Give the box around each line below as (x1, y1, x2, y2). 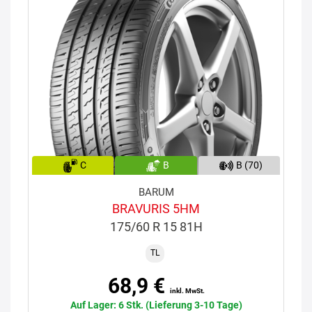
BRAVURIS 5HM (112, 201, 200, 216)
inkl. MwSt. (169, 286, 205, 295)
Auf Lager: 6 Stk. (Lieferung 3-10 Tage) (70, 299, 242, 311)
